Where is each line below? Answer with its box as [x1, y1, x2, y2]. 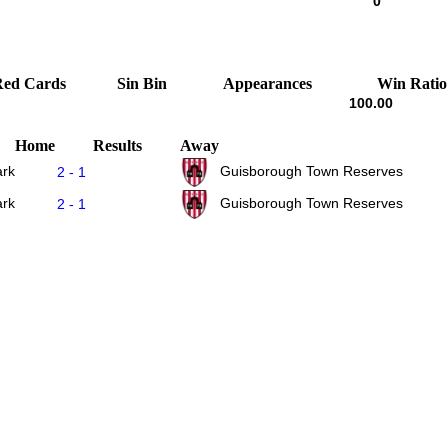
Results [93, 136, 142, 154]
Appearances [223, 74, 312, 92]
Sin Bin [116, 74, 167, 92]
